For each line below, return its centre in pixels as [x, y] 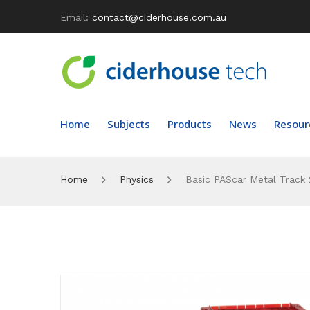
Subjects [129, 124]
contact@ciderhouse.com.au [157, 17]
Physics [137, 179]
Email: [74, 17]
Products [190, 124]
